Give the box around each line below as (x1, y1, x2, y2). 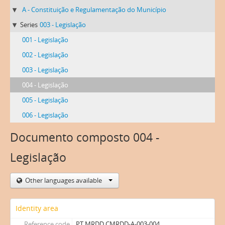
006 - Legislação (22, 110, 68, 120)
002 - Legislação (22, 50, 68, 59)
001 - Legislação (22, 35, 68, 44)
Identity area (16, 203, 58, 213)
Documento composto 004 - (10, 130, 159, 145)
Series (20, 20, 38, 29)
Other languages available (25, 176, 103, 185)
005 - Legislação (22, 95, 68, 104)
